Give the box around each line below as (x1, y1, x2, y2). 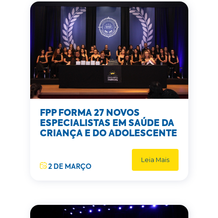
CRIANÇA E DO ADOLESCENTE (39, 129, 177, 138)
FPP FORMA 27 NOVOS (39, 109, 140, 118)
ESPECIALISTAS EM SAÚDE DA (39, 119, 174, 128)
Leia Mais (141, 156, 169, 163)
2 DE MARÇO (46, 163, 91, 170)
